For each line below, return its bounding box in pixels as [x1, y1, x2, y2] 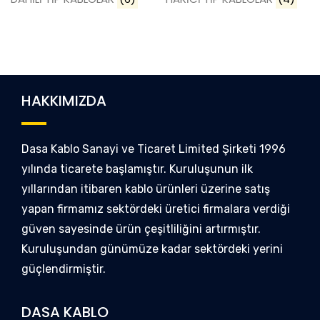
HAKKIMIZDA [21, 90, 106, 111]
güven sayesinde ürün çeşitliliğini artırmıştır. [21, 221, 261, 236]
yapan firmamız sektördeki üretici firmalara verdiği [21, 201, 290, 216]
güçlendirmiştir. [21, 261, 106, 276]
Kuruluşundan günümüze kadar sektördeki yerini [21, 241, 283, 256]
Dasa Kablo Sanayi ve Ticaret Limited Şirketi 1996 [21, 141, 286, 156]
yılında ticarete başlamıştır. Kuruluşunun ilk [21, 161, 253, 176]
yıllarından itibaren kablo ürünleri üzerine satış [21, 181, 270, 196]
